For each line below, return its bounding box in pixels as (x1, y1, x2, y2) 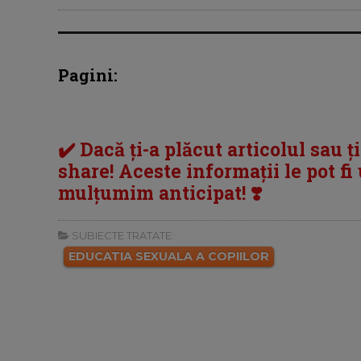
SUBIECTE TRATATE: (69, 228, 174, 242)
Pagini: (58, 64, 118, 86)
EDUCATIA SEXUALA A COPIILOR (68, 248, 269, 263)
